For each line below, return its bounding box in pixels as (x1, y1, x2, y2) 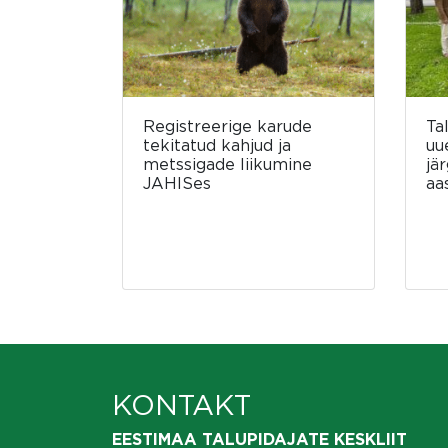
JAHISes (143, 174, 211, 193)
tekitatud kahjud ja (143, 136, 291, 155)
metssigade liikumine (143, 155, 312, 174)
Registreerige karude (143, 117, 312, 136)
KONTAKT (112, 390, 251, 421)
